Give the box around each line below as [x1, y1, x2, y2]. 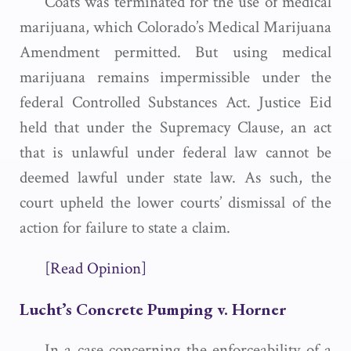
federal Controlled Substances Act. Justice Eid [20, 92, 331, 113]
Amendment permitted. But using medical [20, 42, 331, 63]
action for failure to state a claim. [20, 217, 230, 238]
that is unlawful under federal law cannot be [20, 142, 331, 163]
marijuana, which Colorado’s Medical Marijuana [20, 16, 331, 38]
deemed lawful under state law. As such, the [20, 167, 331, 188]
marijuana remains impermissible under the [20, 67, 331, 88]
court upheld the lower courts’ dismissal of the [20, 192, 331, 213]
